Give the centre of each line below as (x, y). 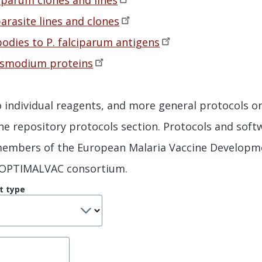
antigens (138, 42)
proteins (72, 63)
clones (104, 21)
